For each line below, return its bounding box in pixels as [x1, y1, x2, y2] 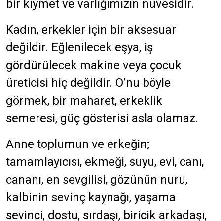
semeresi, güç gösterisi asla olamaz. [6, 111, 198, 125]
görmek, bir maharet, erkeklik [6, 94, 162, 108]
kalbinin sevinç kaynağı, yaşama [6, 190, 176, 204]
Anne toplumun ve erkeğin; [6, 137, 149, 151]
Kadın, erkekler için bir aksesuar [6, 23, 176, 37]
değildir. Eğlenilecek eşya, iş [6, 40, 153, 54]
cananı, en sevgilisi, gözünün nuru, [6, 173, 187, 186]
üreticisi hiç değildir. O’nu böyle [6, 76, 171, 90]
